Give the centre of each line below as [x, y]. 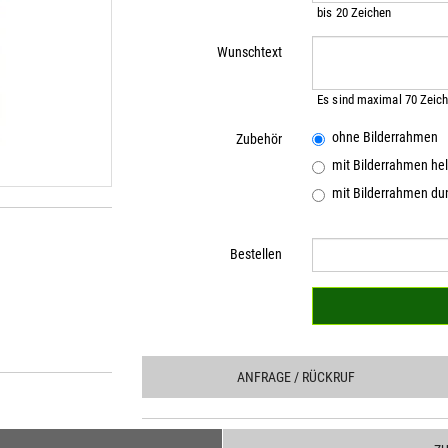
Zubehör [259, 139]
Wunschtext [250, 52]
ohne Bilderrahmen [385, 137]
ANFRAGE [264, 377]
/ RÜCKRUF [323, 377]
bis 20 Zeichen [354, 12]
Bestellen [256, 254]
